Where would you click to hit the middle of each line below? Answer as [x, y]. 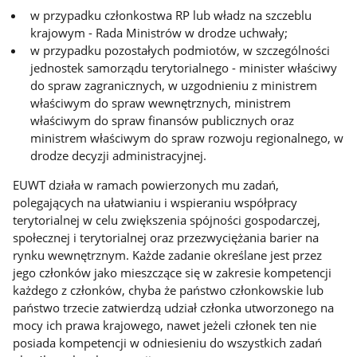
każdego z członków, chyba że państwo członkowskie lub [169, 290]
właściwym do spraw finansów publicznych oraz [163, 120]
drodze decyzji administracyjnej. [119, 155]
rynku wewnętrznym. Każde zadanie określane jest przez [168, 255]
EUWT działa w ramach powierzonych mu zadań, [146, 184]
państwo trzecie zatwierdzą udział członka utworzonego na [174, 307]
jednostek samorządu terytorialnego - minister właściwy [184, 67]
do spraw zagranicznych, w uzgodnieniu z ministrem [174, 85]
